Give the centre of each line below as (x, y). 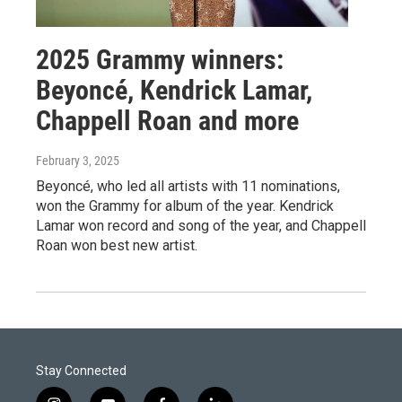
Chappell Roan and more (167, 120)
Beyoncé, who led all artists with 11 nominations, (188, 186)
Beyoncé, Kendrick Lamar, (174, 90)
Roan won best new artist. (117, 245)
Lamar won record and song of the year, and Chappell (201, 225)
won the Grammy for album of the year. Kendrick (185, 205)
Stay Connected (81, 370)
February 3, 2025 (78, 160)
